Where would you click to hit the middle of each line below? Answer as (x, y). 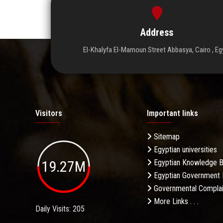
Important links (172, 113)
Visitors (49, 113)
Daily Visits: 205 (60, 209)
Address (157, 32)
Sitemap (166, 136)
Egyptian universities (184, 149)
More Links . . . (175, 201)
